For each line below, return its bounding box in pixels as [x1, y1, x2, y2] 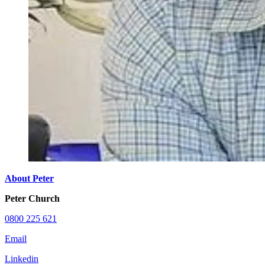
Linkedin [5, 254, 38, 264]
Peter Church [5, 193, 60, 203]
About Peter [5, 173, 54, 183]
